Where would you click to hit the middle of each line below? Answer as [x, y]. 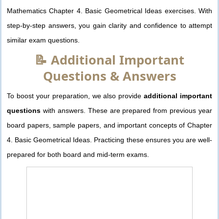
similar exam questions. [43, 40]
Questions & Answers [109, 76]
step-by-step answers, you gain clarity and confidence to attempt [109, 26]
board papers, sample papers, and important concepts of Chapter [109, 125]
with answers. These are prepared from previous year [126, 111]
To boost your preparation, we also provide [76, 96]
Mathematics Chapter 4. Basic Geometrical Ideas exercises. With [109, 11]
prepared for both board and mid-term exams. [78, 155]
